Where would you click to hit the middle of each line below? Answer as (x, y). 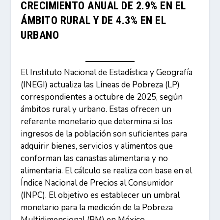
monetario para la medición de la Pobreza (97, 207)
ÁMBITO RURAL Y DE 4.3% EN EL (94, 20)
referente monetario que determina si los (97, 121)
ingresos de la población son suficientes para (104, 134)
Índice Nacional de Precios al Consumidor (97, 183)
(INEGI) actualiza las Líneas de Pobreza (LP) (100, 84)
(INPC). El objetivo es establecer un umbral (100, 195)
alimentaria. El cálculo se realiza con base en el (107, 170)
